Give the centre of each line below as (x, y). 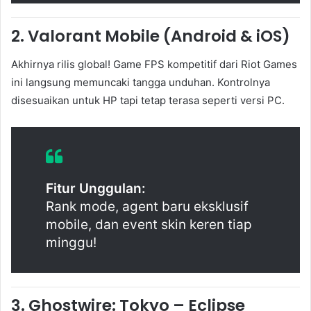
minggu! (71, 242)
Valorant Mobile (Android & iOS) (159, 36)
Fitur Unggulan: (96, 188)
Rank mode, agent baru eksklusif (147, 206)
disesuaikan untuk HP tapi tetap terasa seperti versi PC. (148, 100)
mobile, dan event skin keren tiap (149, 224)
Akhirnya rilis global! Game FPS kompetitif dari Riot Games (154, 64)
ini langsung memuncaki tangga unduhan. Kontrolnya (141, 82)
